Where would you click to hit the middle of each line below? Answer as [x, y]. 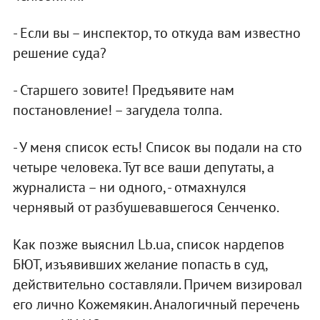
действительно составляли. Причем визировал [157, 285]
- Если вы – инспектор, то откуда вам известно [156, 33]
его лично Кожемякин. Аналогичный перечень [155, 305]
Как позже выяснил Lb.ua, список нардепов [148, 245]
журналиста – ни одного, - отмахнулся [129, 187]
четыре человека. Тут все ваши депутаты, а [143, 167]
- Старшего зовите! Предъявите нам [123, 90]
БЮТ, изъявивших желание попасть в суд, [140, 265]
